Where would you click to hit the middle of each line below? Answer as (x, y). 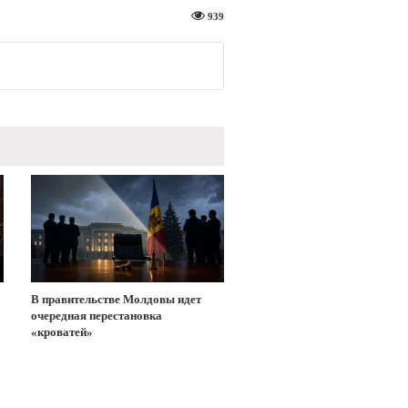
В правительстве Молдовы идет (116, 299)
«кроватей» (61, 331)
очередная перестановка (96, 315)
